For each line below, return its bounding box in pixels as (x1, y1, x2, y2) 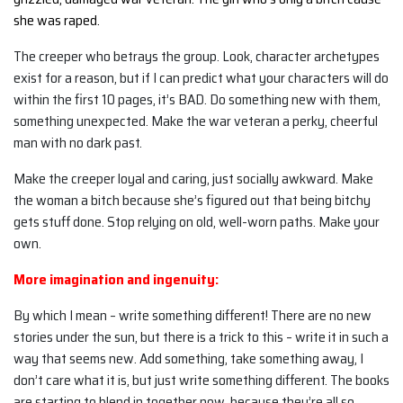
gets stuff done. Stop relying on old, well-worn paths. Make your (13, 210, 380, 233)
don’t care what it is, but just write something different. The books (13, 368, 390, 391)
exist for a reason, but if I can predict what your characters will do (13, 66, 389, 89)
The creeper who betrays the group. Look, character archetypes (13, 44, 380, 67)
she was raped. (13, 8, 100, 31)
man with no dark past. (13, 130, 142, 154)
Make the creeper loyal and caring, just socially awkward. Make (13, 166, 373, 190)
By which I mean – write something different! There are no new (13, 303, 372, 327)
